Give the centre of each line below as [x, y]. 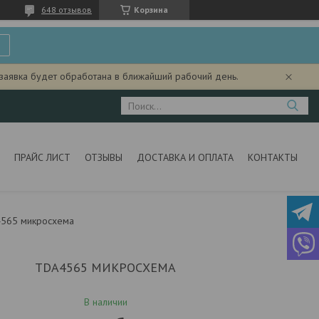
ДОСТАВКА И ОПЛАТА [185, 157]
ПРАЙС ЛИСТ [42, 157]
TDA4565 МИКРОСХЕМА [106, 267]
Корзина [151, 10]
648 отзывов [67, 10]
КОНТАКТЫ [272, 157]
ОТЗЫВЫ [103, 157]
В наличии [105, 302]
